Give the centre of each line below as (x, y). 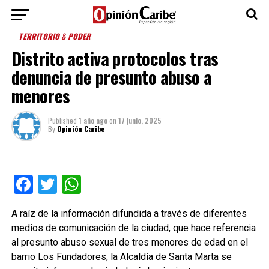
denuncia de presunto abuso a (111, 77)
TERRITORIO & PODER (55, 36)
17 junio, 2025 (140, 120)
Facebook (73, 184)
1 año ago (93, 120)
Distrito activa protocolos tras (115, 58)
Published (62, 120)
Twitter (86, 184)
